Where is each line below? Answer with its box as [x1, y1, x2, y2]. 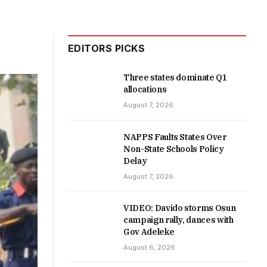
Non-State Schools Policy [123, 144, 224, 155]
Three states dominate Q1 [123, 72, 227, 83]
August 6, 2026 [123, 243, 175, 252]
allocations [123, 84, 167, 95]
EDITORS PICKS [68, 42, 145, 54]
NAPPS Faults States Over [123, 132, 226, 143]
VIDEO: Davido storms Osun [123, 203, 236, 214]
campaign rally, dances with [123, 215, 234, 226]
